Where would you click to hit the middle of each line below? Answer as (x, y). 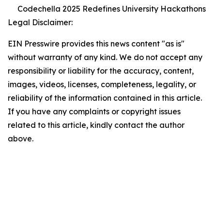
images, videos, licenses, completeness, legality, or (102, 84)
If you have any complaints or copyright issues (94, 111)
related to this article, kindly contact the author (96, 125)
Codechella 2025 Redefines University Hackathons (112, 9)
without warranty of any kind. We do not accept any (105, 57)
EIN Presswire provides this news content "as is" (96, 44)
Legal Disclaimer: (40, 22)
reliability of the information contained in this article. (105, 98)
